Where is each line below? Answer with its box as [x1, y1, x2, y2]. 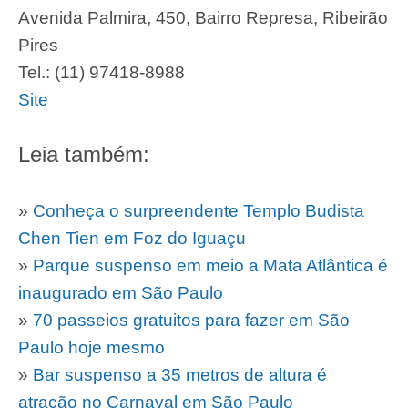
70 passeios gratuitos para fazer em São [33, 310, 350, 330]
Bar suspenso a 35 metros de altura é [33, 364, 327, 384]
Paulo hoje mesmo [18, 337, 165, 357]
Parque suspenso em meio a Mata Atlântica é [33, 255, 388, 275]
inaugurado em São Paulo [18, 282, 223, 302]
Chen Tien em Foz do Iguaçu [18, 228, 246, 248]
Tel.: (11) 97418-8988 [18, 62, 185, 82]
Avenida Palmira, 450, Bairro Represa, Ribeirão [18, 7, 388, 27]
